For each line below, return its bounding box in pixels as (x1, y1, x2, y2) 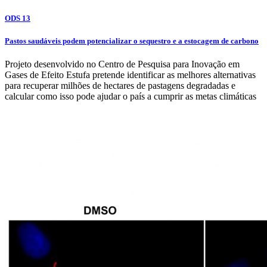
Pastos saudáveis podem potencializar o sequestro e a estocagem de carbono (5, 36, 259, 46)
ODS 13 (5, 14, 30, 23)
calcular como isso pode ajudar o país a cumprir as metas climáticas (5, 91, 256, 102)
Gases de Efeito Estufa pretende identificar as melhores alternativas (5, 70, 256, 80)
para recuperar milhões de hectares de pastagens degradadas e (5, 80, 235, 91)
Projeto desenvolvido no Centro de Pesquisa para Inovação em (5, 59, 240, 70)
